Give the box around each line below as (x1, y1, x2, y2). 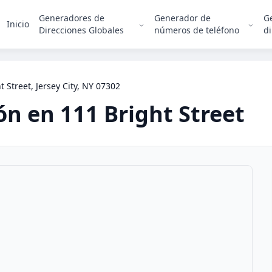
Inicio (7, 18, 29, 30)
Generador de (154, 12, 211, 24)
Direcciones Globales (39, 24, 124, 36)
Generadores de (39, 12, 104, 24)
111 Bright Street (60, 99, 245, 129)
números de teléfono (154, 24, 240, 36)
